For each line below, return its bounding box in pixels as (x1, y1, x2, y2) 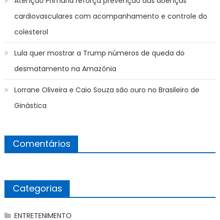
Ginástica (14, 100, 47, 110)
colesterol (14, 27, 48, 37)
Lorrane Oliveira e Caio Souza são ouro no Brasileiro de (14, 84, 199, 95)
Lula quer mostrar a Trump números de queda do (14, 48, 185, 58)
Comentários (12, 137, 71, 150)
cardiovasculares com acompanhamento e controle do (14, 11, 207, 21)
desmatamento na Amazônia (14, 63, 116, 74)
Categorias (12, 182, 62, 194)
